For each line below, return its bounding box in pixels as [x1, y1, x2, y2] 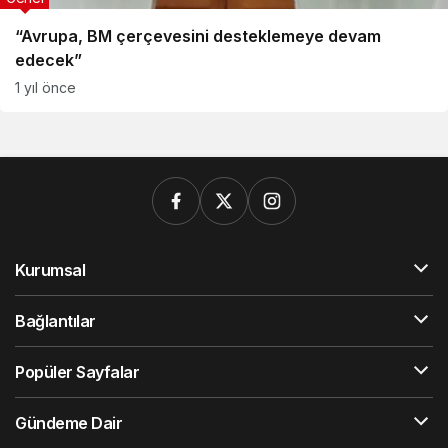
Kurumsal [15, 260, 86, 280]
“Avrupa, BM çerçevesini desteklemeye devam [15, 26, 381, 46]
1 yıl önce [15, 79, 76, 96]
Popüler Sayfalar [15, 362, 140, 382]
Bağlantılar [15, 311, 96, 331]
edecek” [15, 50, 82, 70]
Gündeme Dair [15, 413, 123, 433]
